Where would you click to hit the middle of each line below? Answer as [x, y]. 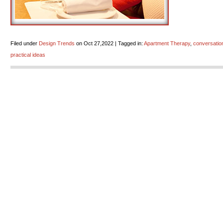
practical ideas [28, 55]
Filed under [25, 43]
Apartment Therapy [167, 43]
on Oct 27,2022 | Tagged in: [109, 43]
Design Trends [57, 43]
